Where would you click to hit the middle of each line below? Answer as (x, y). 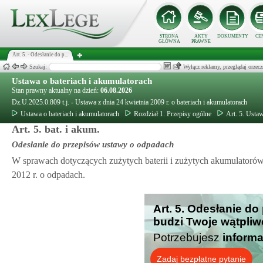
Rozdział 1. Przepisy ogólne (173, 114)
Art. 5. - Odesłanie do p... (40, 55)
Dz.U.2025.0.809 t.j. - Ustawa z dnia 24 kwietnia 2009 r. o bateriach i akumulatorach (129, 102)
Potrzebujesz (188, 237)
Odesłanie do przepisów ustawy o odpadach (93, 144)
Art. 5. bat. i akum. (56, 129)
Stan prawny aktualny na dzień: (56, 90)
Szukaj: (39, 67)
